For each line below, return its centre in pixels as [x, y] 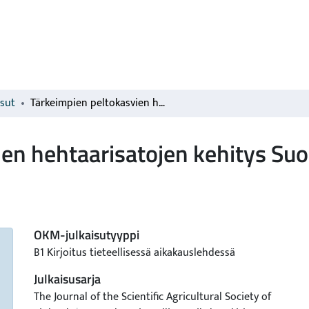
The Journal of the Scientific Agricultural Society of [152, 297]
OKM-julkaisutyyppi [87, 235]
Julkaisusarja [67, 279]
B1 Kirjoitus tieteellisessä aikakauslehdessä [134, 253]
